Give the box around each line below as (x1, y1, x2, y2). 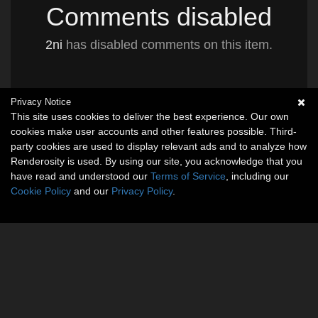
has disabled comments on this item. (62, 37, 273, 52)
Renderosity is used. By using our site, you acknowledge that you (11, 155, 302, 167)
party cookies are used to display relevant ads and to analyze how (11, 141, 307, 152)
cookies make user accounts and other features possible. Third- (11, 126, 297, 137)
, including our (226, 170, 289, 182)
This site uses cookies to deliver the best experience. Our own (11, 111, 289, 122)
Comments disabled (46, 1, 272, 31)
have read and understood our (11, 170, 150, 182)
